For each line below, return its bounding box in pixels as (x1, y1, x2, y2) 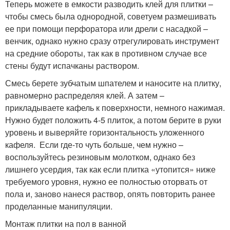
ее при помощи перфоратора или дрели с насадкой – (5, 23, 208, 34)
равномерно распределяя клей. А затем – (5, 89, 164, 101)
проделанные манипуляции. (5, 200, 112, 212)
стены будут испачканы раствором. (5, 60, 139, 71)
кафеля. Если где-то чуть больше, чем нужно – (5, 139, 183, 150)
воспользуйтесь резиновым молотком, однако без (5, 151, 195, 163)
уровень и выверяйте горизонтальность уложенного (5, 126, 204, 138)
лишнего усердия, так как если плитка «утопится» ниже (5, 163, 216, 175)
